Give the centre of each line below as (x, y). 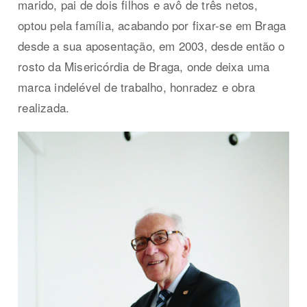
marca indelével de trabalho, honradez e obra (137, 87)
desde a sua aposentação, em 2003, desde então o (151, 46)
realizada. (44, 108)
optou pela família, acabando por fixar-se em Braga (152, 25)
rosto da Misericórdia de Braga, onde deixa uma (144, 66)
